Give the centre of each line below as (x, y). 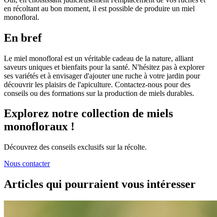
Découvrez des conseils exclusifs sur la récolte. (75, 147)
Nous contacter (27, 164)
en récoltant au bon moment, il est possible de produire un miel (99, 8)
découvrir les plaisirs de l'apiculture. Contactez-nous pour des (97, 84)
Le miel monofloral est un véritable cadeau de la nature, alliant (99, 58)
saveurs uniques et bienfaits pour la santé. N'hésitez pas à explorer (104, 67)
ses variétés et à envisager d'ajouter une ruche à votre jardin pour (102, 76)
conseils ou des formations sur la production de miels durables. (99, 93)
